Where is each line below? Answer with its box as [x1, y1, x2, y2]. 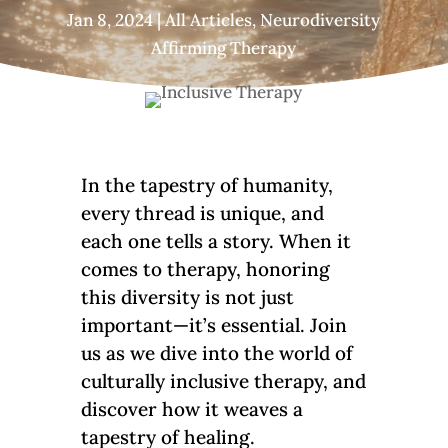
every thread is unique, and [80, 201, 324, 226]
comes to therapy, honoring [80, 257, 330, 282]
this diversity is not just [80, 285, 294, 310]
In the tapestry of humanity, [80, 173, 333, 198]
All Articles [165, 9, 253, 32]
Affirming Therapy [151, 37, 297, 60]
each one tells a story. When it [80, 229, 351, 254]
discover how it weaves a [80, 397, 303, 422]
